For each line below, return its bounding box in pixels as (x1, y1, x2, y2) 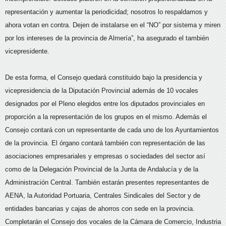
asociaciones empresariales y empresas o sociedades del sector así (5, 152, 205, 160)
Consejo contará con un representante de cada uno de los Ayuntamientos (5, 126, 219, 134)
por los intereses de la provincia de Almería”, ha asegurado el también (5, 34, 209, 42)
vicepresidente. (5, 47, 49, 55)
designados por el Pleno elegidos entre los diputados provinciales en (5, 100, 205, 107)
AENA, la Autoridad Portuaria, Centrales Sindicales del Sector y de (5, 192, 200, 199)
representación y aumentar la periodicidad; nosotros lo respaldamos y (5, 8, 208, 16)
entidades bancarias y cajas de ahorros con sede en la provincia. (5, 205, 195, 212)
